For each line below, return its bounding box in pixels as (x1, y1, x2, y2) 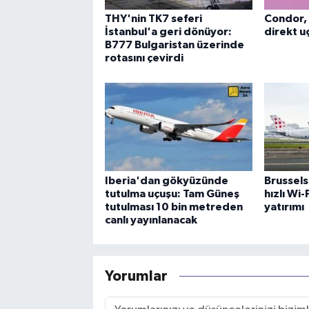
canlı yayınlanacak (104, 214, 197, 226)
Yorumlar (104, 269, 168, 284)
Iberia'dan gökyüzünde (104, 175, 228, 186)
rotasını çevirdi (104, 52, 183, 64)
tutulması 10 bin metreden (104, 201, 243, 212)
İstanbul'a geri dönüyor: (104, 26, 232, 38)
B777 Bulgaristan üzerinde (104, 39, 244, 51)
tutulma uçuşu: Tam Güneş (104, 188, 239, 199)
